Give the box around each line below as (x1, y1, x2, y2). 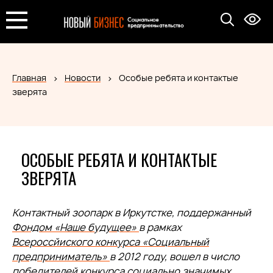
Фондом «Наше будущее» (12, 221, 139, 234)
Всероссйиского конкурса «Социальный (12, 235, 209, 249)
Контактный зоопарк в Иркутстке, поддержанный (12, 206, 251, 219)
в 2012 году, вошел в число (110, 250, 239, 263)
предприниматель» (12, 250, 110, 263)
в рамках (139, 221, 182, 234)
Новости (65, 72, 101, 83)
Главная (12, 72, 46, 83)
